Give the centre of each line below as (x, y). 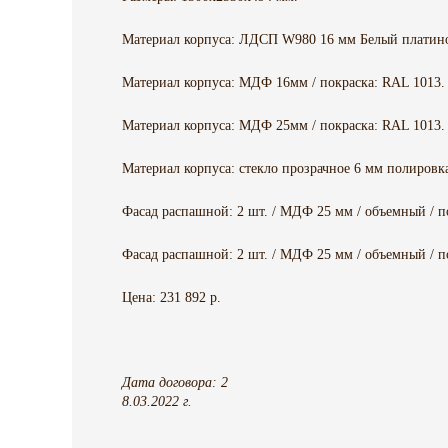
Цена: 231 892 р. (171, 298)
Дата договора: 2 (175, 383)
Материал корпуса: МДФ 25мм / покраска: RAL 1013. (283, 126)
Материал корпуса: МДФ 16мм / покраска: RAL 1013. (283, 83)
